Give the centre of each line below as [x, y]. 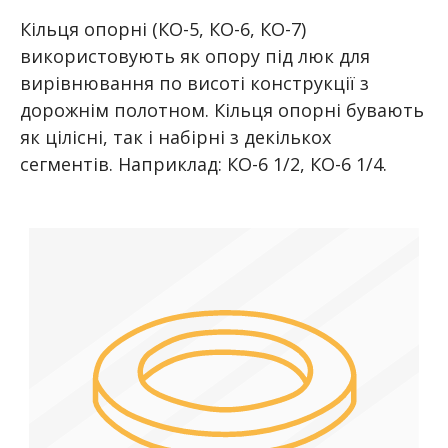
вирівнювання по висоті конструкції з [194, 83]
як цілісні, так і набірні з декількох [175, 137]
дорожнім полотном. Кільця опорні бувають [222, 110]
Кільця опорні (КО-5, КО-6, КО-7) [163, 29]
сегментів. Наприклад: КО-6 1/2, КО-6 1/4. [203, 164]
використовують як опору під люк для [195, 56]
